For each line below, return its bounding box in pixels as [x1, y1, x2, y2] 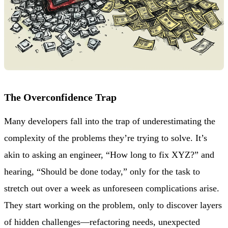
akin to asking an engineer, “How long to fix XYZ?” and [4, 150, 214, 160]
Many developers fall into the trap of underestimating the [4, 116, 215, 127]
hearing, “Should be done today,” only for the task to [4, 166, 200, 177]
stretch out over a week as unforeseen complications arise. [4, 183, 219, 194]
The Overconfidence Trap [4, 92, 117, 103]
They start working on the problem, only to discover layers [4, 200, 222, 211]
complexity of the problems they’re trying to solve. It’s [4, 133, 207, 144]
